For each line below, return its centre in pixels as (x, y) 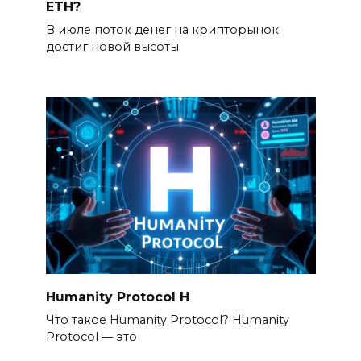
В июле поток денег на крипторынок (162, 29)
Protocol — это (91, 336)
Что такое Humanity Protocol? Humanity (167, 320)
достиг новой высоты (112, 46)
